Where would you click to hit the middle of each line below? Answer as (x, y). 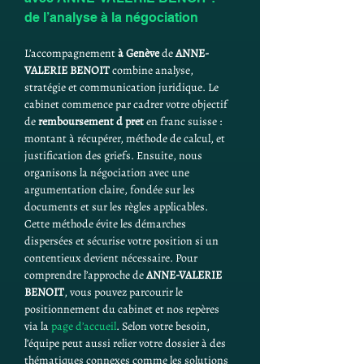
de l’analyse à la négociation (111, 17)
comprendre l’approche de (85, 275)
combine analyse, (153, 70)
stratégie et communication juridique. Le (123, 87)
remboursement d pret (91, 121)
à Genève (139, 53)
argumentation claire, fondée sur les (111, 190)
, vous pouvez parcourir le (125, 292)
